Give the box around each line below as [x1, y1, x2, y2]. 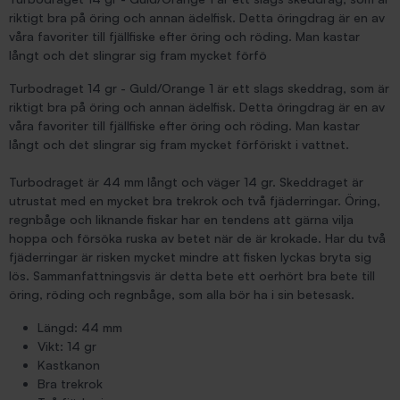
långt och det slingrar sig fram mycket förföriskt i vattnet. [9, 137, 349, 152]
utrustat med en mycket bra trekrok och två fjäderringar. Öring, [9, 193, 380, 208]
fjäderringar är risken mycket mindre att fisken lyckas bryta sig [9, 249, 371, 264]
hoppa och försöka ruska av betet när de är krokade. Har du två [9, 230, 386, 246]
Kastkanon [37, 357, 100, 372]
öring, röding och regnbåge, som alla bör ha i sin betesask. [9, 287, 354, 302]
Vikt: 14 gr [37, 338, 96, 354]
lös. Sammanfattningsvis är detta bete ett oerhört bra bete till [9, 268, 375, 283]
